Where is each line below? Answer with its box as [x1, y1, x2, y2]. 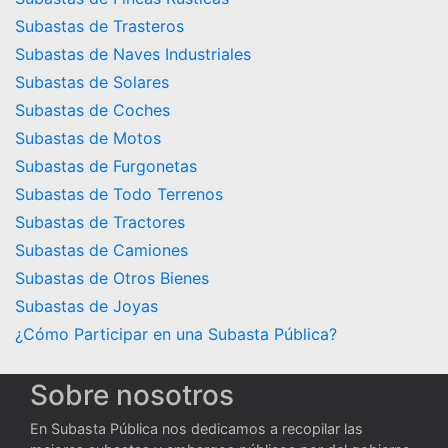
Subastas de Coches [15, 100, 170, 120]
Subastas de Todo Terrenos [15, 184, 223, 204]
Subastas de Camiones [15, 240, 188, 260]
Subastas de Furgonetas [15, 156, 197, 176]
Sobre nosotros [30, 377, 234, 412]
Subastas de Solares [15, 72, 169, 92]
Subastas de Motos [15, 128, 161, 148]
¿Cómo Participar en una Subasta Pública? [15, 324, 337, 344]
